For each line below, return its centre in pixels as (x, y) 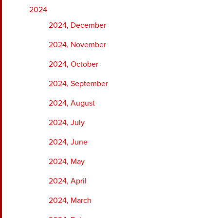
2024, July (67, 122)
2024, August (72, 103)
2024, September (78, 83)
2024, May (67, 161)
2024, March (70, 200)
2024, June (68, 142)
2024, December (77, 25)
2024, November (77, 45)
